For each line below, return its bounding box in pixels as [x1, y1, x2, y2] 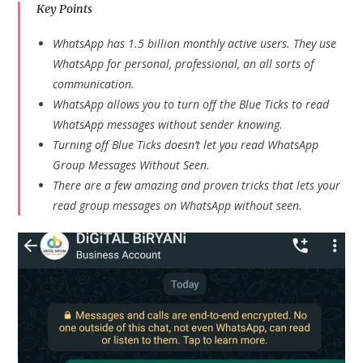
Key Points [36, 2, 93, 16]
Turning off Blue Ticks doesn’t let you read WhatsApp [53, 137, 319, 152]
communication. [53, 76, 135, 92]
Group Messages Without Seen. [53, 157, 211, 173]
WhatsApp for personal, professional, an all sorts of [53, 56, 314, 71]
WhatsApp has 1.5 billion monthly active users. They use [53, 36, 337, 51]
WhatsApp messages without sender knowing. [53, 117, 284, 132]
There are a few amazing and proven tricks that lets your [53, 177, 341, 193]
